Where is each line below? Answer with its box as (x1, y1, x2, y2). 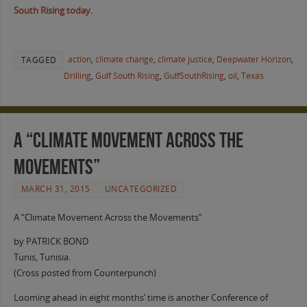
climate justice (157, 53, 212, 65)
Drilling (63, 69, 91, 82)
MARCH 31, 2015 (21, 182, 90, 195)
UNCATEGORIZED (104, 182, 177, 195)
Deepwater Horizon (216, 53, 291, 65)
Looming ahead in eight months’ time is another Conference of (13, 291, 268, 304)
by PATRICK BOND (13, 236, 88, 248)
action (67, 53, 91, 65)
